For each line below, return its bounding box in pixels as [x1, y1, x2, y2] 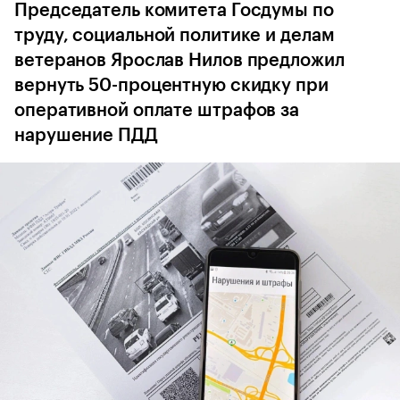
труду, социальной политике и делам [14, 26, 335, 45]
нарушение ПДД [14, 126, 157, 145]
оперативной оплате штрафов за [14, 101, 300, 120]
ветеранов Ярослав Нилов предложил [14, 51, 345, 70]
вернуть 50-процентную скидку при [14, 76, 329, 95]
